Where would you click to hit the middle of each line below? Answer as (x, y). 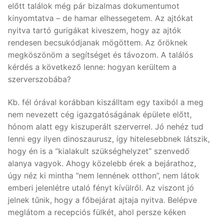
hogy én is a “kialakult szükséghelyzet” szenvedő (99, 151)
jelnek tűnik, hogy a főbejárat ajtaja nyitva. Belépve (102, 200)
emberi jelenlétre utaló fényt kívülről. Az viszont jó (101, 188)
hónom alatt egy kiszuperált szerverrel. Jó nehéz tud (106, 127)
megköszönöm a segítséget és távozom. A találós (100, 55)
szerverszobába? (39, 79)
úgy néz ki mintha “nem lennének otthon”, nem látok (104, 176)
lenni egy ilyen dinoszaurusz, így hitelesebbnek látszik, (109, 139)
